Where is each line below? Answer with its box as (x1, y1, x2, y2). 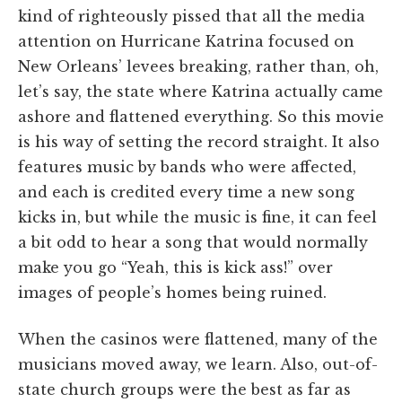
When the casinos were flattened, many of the (18, 329, 378, 348)
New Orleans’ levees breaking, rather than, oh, (18, 57, 379, 75)
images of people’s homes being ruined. (18, 283, 327, 301)
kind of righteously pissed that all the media (18, 6, 365, 25)
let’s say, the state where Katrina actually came (18, 82, 383, 100)
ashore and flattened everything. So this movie (18, 107, 384, 126)
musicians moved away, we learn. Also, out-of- (18, 354, 378, 373)
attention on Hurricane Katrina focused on (18, 31, 354, 50)
